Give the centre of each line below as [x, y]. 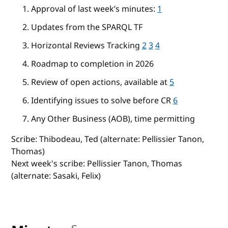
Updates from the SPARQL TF [87, 27]
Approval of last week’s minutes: [94, 9]
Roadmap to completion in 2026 [92, 64]
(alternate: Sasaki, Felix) [56, 176]
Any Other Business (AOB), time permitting [113, 119]
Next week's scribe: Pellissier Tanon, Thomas [97, 164]
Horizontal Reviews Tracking [86, 46]
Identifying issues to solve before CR [102, 101]
